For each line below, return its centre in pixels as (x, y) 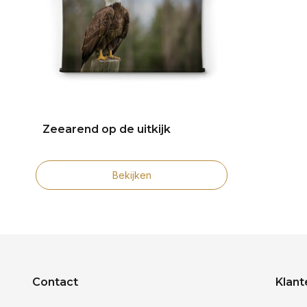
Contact (55, 282)
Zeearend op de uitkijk (107, 129)
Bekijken (132, 175)
